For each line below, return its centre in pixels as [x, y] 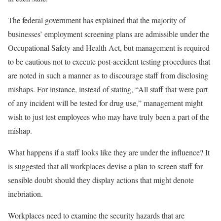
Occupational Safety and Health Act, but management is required [109, 47]
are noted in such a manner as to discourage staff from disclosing [108, 75]
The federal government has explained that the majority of [97, 20]
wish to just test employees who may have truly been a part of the [109, 116]
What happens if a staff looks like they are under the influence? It [109, 152]
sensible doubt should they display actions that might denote [101, 180]
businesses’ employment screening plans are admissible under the [109, 34]
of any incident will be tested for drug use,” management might [105, 103]
